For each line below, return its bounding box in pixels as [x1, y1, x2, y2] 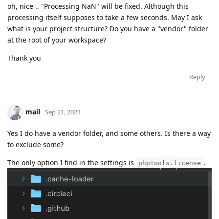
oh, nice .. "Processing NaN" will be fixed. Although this [7, 1, 189, 11]
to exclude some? [7, 139, 64, 149]
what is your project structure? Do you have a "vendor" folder [7, 23, 208, 33]
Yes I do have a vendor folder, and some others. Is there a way [7, 128, 211, 138]
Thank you [7, 53, 41, 63]
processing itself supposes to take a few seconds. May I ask [7, 12, 202, 22]
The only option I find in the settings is [7, 157, 136, 167]
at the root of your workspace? [7, 35, 106, 44]
